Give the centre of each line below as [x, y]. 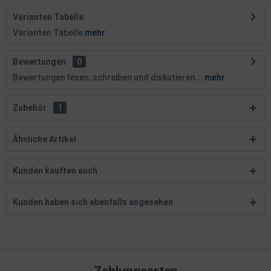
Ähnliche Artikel [44, 139]
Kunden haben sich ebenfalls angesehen [93, 202]
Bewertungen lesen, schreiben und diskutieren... [108, 77]
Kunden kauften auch [55, 171]
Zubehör [31, 108]
